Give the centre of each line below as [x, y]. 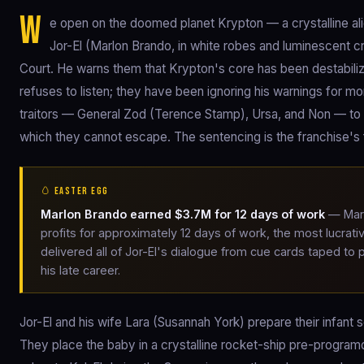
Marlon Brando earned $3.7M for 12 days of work [183, 214]
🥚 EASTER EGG [75, 191]
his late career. [80, 270]
